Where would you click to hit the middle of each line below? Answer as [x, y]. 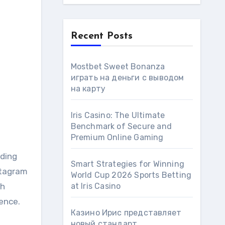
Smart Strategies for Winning [128, 164]
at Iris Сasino [96, 186]
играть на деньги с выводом [127, 78]
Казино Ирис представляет [126, 213]
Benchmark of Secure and [121, 126]
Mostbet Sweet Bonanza [118, 67]
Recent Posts [101, 36]
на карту [88, 89]
